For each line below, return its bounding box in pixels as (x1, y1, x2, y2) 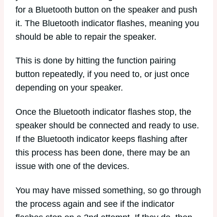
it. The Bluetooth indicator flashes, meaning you (15, 18, 199, 28)
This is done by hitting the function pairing (15, 56, 176, 66)
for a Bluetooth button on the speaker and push (15, 4, 197, 15)
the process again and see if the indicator (15, 199, 174, 209)
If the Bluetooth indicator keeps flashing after (15, 134, 187, 144)
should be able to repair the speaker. (15, 31, 156, 42)
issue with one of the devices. (15, 161, 129, 171)
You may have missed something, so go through (15, 185, 201, 195)
